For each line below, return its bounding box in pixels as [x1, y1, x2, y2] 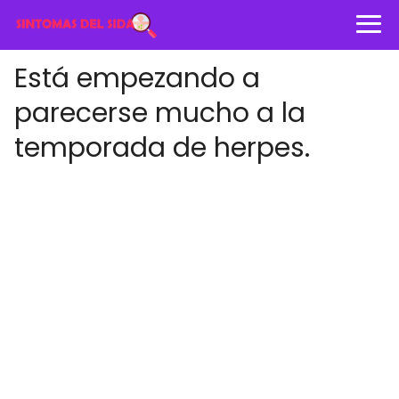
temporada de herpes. [14, 129, 310, 167]
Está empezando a [14, 60, 260, 97]
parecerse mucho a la [14, 94, 305, 132]
